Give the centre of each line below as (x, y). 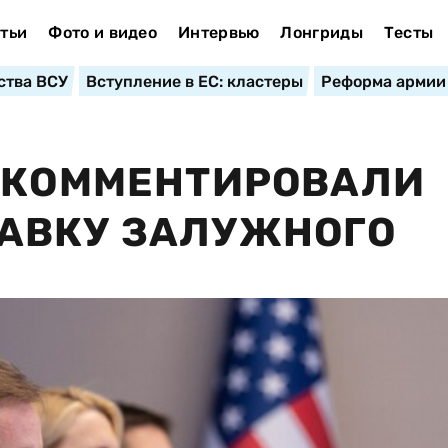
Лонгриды (321, 32)
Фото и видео (103, 32)
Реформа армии (383, 81)
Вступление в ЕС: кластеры (194, 81)
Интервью (218, 32)
